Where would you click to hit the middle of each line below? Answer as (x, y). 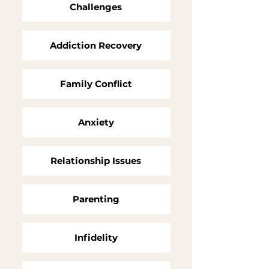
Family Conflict (96, 84)
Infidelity (96, 237)
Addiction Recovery (96, 45)
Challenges (96, 7)
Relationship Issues (96, 161)
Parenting (96, 199)
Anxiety (96, 122)
